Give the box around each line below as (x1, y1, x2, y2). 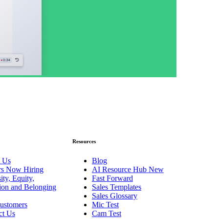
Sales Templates (91, 182, 141, 191)
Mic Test (91, 200, 119, 209)
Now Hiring (5, 165, 44, 174)
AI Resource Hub (91, 165, 147, 174)
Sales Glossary (91, 191, 137, 200)
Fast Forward (91, 174, 133, 182)
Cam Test (91, 209, 121, 218)
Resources (72, 138, 96, 144)
